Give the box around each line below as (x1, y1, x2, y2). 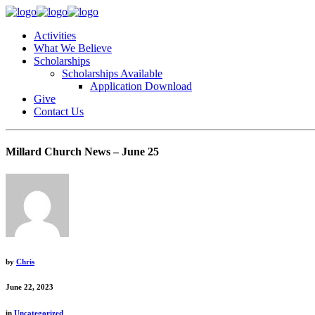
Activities (34, 30, 76, 41)
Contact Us (34, 105, 84, 117)
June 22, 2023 (6, 283, 53, 292)
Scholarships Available (62, 67, 162, 79)
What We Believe (34, 42, 112, 54)
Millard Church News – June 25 (6, 146, 159, 158)
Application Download (90, 80, 192, 92)
